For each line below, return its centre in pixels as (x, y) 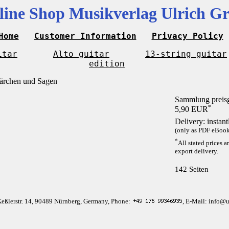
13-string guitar (186, 54)
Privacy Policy (187, 36)
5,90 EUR (191, 109)
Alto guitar (81, 54)
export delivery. (196, 151)
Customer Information (85, 36)
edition (107, 64)
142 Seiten (191, 169)
